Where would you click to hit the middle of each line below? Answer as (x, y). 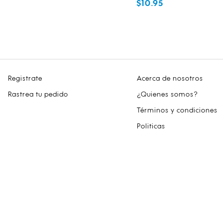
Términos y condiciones (177, 110)
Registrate (25, 78)
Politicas (151, 125)
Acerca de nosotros (170, 78)
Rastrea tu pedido (38, 94)
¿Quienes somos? (167, 94)
